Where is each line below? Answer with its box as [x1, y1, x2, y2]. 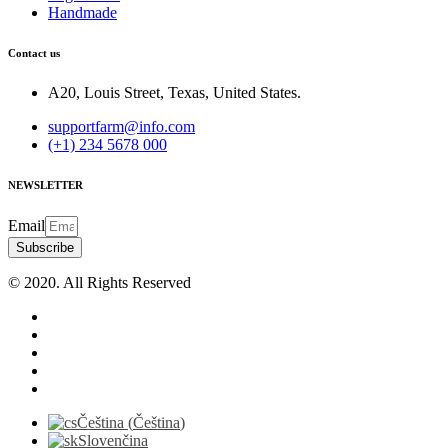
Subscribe [16, 240, 74, 256]
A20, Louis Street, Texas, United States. [48, 84, 301, 102]
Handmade [48, 4, 117, 22]
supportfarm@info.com [48, 118, 195, 136]
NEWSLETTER [8, 179, 83, 192]
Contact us [8, 47, 60, 60]
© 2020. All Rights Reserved [8, 274, 191, 292]
